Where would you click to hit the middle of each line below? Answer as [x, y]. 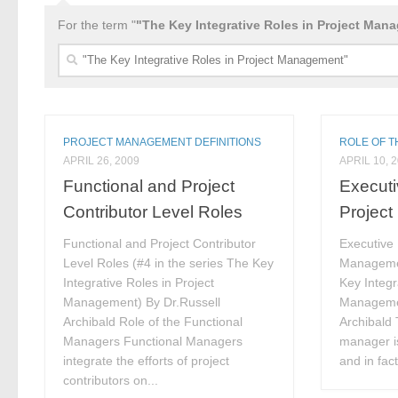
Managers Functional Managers [153, 342]
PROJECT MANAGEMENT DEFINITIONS [163, 142]
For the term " [97, 24]
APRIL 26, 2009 [102, 160]
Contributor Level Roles [153, 212]
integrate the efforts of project [147, 361]
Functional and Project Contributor [160, 244]
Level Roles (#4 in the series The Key [169, 263]
